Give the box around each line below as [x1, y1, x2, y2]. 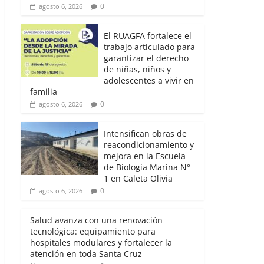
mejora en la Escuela [104, 150, 186, 161]
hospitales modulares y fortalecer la [30, 236, 172, 248]
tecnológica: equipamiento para [30, 225, 156, 237]
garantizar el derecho [104, 52, 189, 64]
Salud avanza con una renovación [30, 214, 163, 226]
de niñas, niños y [104, 63, 171, 75]
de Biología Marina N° [104, 161, 190, 173]
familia [30, 85, 57, 97]
